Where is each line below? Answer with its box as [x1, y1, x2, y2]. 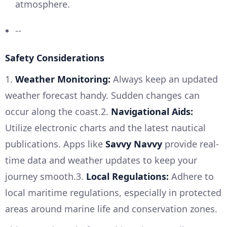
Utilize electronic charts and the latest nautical [5, 121, 206, 134]
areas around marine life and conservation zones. [5, 202, 217, 215]
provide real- [162, 137, 219, 150]
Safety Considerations [5, 51, 104, 64]
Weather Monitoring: [15, 72, 110, 85]
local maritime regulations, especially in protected [5, 186, 221, 199]
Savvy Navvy [105, 137, 162, 150]
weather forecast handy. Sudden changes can [5, 89, 200, 101]
